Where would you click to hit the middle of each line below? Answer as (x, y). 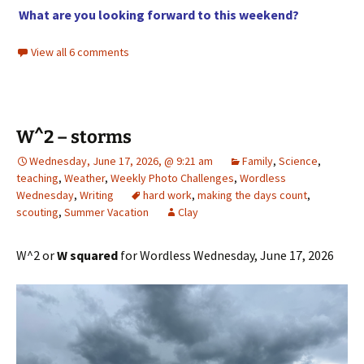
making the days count (252, 195)
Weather (84, 178)
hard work (167, 195)
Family (258, 160)
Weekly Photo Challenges (172, 178)
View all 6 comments (80, 52)
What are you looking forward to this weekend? (159, 14)
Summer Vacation (106, 212)
